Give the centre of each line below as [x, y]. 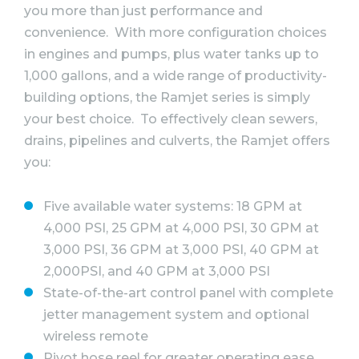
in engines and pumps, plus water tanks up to [171, 54]
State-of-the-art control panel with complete [188, 293]
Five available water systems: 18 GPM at [173, 207]
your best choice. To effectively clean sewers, [171, 119]
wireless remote [96, 337]
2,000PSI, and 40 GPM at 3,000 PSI [157, 272]
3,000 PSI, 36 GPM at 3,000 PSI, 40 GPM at [181, 250]
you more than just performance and [143, 10]
